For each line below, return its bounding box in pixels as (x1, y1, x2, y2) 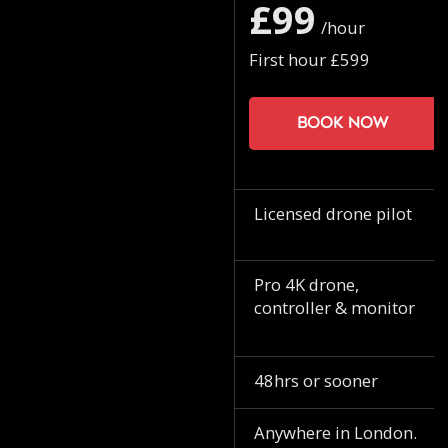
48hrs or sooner (253, 368, 378, 392)
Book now (297, 114, 389, 133)
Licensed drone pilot (253, 201, 412, 225)
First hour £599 (248, 47, 370, 71)
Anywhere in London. (253, 421, 417, 445)
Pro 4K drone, (253, 273, 359, 297)
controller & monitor (253, 296, 415, 320)
